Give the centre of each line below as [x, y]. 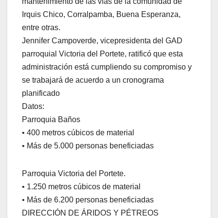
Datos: [33, 107]
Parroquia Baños [51, 120]
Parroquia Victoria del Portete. [74, 174]
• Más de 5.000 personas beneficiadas [88, 146]
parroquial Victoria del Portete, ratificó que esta [102, 54]
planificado [41, 93]
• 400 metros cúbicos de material [78, 133]
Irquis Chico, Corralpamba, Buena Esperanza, [101, 15]
